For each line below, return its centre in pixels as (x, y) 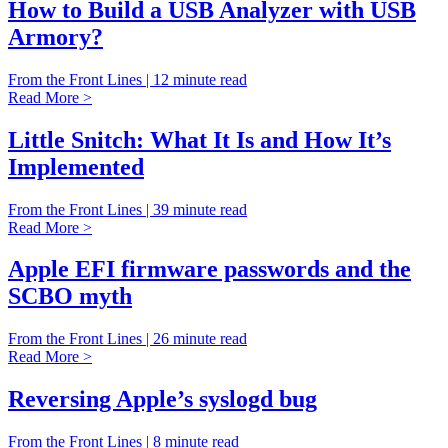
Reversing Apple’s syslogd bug (162, 399)
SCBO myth (70, 296)
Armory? (55, 36)
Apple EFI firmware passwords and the (209, 269)
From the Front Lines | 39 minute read (127, 209)
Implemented (76, 166)
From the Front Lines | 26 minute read (127, 339)
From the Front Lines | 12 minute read (127, 79)
